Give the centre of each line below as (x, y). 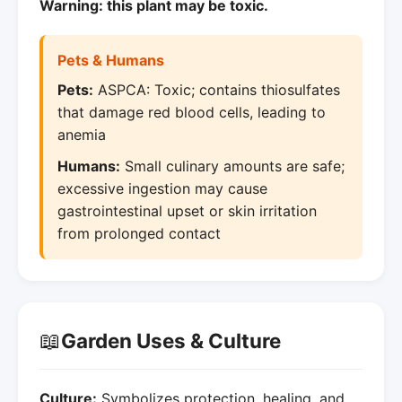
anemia (82, 134)
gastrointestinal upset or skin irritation (187, 210)
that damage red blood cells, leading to (192, 112)
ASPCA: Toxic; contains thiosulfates (217, 89)
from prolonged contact (139, 233)
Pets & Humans (111, 60)
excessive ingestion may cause (162, 188)
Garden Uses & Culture (171, 341)
